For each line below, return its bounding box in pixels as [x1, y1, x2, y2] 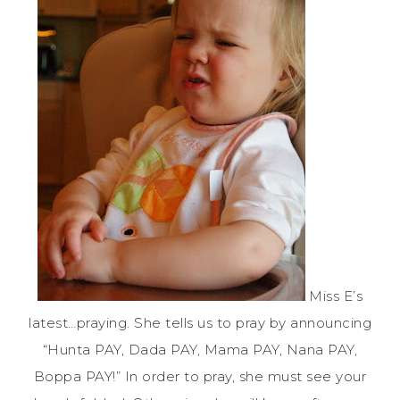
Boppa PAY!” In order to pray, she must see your [33, 367, 367, 385]
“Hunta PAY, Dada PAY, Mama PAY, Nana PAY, [42, 340, 358, 358]
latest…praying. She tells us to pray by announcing [29, 313, 371, 331]
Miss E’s [304, 287, 363, 304]
